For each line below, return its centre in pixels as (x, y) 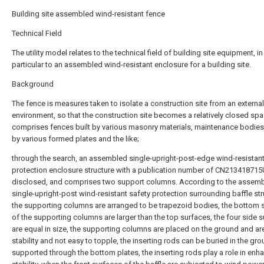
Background (33, 84)
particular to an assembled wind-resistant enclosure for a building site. (131, 65)
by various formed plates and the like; (75, 139)
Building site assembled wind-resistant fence (88, 14)
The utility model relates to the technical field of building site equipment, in (137, 53)
